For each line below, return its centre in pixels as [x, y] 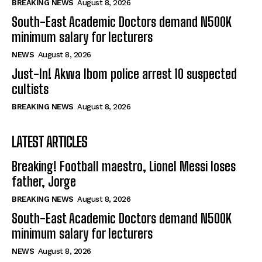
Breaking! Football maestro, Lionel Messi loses [124, 167]
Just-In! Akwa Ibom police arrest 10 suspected [124, 74]
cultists [30, 89]
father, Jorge [45, 182]
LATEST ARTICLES [49, 142]
